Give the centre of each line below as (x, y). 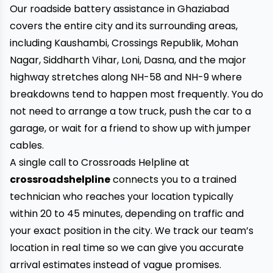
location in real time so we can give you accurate (127, 248)
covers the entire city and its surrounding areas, (124, 26)
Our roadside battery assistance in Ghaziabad (119, 9)
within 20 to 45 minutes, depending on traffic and (127, 214)
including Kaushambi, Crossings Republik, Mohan (124, 43)
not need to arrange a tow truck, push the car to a (130, 111)
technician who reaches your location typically (122, 197)
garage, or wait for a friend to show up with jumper (130, 128)
